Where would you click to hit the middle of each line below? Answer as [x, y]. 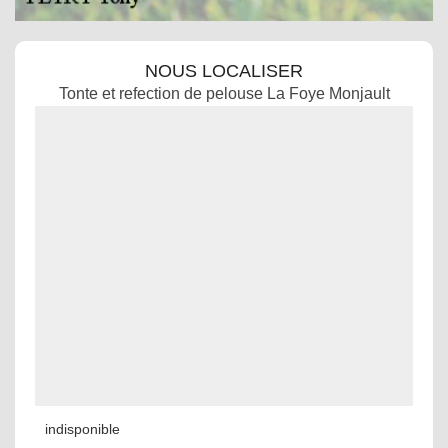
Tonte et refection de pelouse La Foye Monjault [224, 93]
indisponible [82, 429]
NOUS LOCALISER [224, 71]
